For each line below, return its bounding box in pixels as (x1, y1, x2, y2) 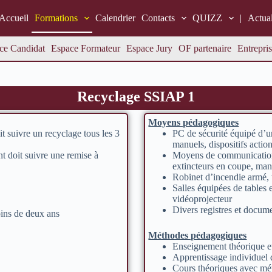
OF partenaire (178, 43, 231, 53)
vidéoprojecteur (172, 194, 233, 204)
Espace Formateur (50, 43, 120, 53)
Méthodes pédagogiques (148, 230, 247, 240)
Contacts (141, 13, 175, 23)
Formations (34, 13, 78, 23)
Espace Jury (126, 43, 172, 53)
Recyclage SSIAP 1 (77, 89, 195, 104)
